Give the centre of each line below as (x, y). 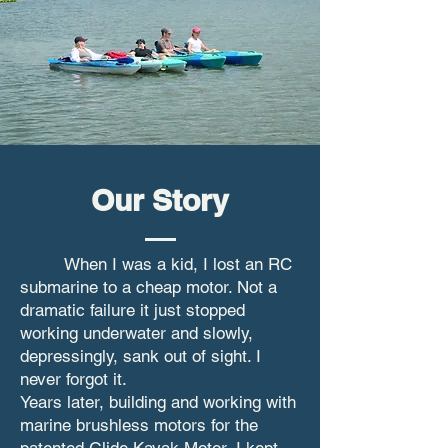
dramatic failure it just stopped (132, 309)
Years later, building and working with (158, 401)
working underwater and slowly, (136, 332)
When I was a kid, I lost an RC (156, 263)
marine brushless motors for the (139, 424)
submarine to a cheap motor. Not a (148, 286)
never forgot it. (73, 378)
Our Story (160, 199)
